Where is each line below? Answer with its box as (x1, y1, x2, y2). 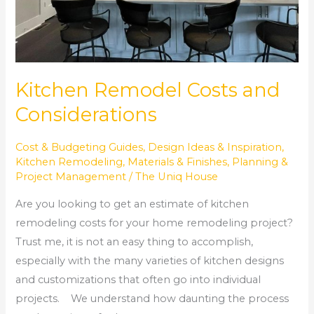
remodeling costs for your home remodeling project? (15, 216, 294, 229)
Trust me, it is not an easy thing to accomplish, (15, 235, 254, 248)
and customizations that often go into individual (15, 273, 261, 286)
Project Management (15, 170, 127, 183)
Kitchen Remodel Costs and (15, 78, 281, 102)
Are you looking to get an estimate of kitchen (15, 197, 250, 210)
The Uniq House (135, 170, 219, 183)
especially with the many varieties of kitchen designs (15, 254, 285, 267)
